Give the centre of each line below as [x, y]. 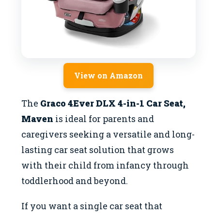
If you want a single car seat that [92, 206]
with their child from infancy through [105, 165]
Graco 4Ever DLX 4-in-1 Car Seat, [113, 103]
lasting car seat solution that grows [98, 149]
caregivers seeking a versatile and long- [108, 134]
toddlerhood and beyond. [75, 180]
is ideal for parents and [104, 118]
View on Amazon [108, 75]
